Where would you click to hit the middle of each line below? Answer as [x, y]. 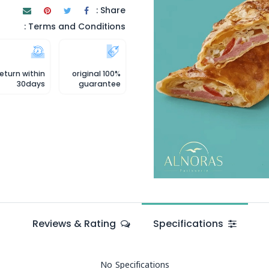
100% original [86, 74]
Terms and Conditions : [77, 26]
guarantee [100, 84]
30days [31, 84]
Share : [113, 10]
